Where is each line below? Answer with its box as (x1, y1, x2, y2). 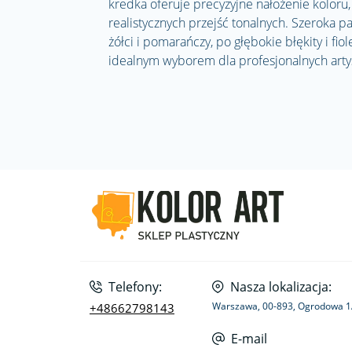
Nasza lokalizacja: (230, 278, 332, 295)
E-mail (231, 330, 267, 347)
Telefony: (108, 278, 162, 295)
